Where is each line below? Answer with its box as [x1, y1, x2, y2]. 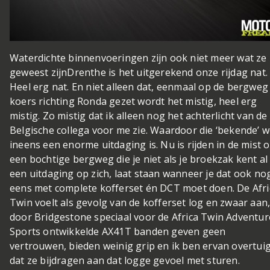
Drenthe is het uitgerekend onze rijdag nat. [67, 66, 268, 80]
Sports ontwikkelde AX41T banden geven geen [10, 225, 226, 239]
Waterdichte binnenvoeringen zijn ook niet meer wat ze [10, 51, 267, 65]
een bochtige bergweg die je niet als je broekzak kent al [10, 152, 268, 166]
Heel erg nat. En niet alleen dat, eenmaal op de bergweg [10, 80, 269, 94]
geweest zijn [10, 66, 67, 80]
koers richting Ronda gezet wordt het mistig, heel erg [10, 95, 257, 108]
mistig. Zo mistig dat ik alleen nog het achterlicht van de [10, 109, 268, 123]
